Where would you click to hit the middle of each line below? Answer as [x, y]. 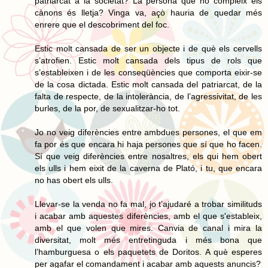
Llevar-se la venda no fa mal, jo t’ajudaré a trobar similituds [148, 204]
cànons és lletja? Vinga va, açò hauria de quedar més [148, 12]
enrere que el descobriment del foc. [102, 24]
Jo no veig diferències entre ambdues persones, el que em [148, 132]
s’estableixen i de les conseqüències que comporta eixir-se [148, 72]
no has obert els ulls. [74, 180]
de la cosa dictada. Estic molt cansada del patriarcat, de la [148, 84]
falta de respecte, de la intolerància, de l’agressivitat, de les [148, 96]
